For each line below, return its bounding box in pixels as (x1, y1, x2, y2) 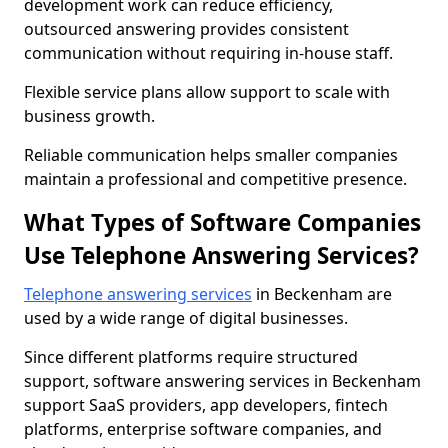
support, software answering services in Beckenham (24, 370, 421, 392)
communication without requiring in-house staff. (24, 42, 393, 64)
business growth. (24, 105, 155, 127)
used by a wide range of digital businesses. (24, 307, 348, 329)
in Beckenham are (252, 283, 392, 305)
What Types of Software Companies (24, 207, 421, 238)
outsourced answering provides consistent (24, 18, 349, 40)
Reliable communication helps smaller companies (24, 144, 398, 166)
